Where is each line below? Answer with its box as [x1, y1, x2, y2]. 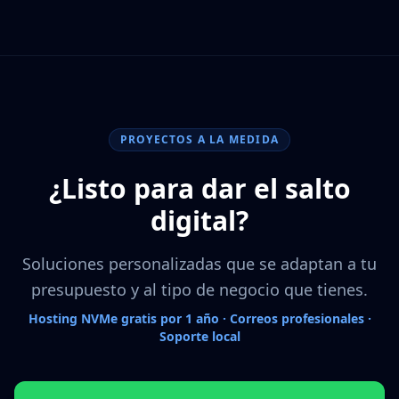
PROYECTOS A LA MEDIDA [119, 132, 280, 147]
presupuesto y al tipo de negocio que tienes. [31, 279, 368, 300]
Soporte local [159, 328, 240, 345]
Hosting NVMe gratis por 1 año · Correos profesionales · [28, 310, 371, 327]
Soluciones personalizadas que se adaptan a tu [22, 253, 377, 274]
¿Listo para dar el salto [48, 170, 351, 207]
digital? [151, 202, 248, 239]
